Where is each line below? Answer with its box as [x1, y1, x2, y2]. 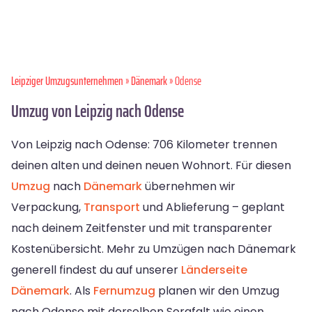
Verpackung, [11, 198, 84, 215]
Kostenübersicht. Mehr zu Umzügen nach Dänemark [11, 240, 296, 257]
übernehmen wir [142, 178, 235, 194]
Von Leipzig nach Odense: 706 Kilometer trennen [11, 136, 277, 153]
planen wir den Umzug [155, 282, 279, 299]
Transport [84, 198, 140, 215]
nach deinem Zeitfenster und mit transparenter [11, 219, 272, 236]
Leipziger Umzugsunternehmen [11, 72, 123, 91]
